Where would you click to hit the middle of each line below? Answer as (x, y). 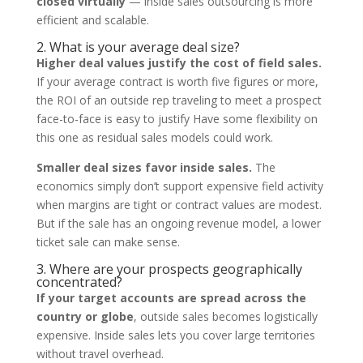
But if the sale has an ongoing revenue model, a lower (178, 223)
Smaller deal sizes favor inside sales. (144, 167)
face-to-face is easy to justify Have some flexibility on (177, 119)
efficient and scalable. (92, 20)
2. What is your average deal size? (138, 47)
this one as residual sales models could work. (154, 137)
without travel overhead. (100, 354)
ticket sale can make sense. (108, 242)
